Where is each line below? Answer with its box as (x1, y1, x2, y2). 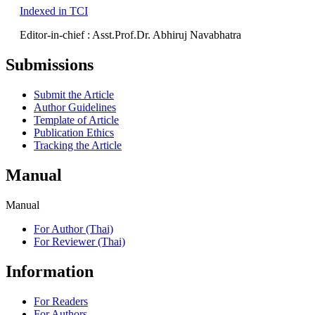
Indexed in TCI (20, 5, 88, 18)
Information (6, 262, 94, 281)
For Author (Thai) (34, 222, 113, 235)
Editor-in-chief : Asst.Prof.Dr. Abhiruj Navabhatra (20, 29, 241, 41)
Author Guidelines (34, 101, 116, 113)
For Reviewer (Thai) (34, 235, 125, 247)
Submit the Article (34, 88, 114, 101)
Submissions (6, 56, 94, 75)
